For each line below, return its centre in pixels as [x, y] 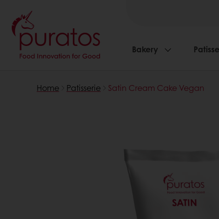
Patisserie [84, 88]
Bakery [145, 49]
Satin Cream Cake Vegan [156, 88]
